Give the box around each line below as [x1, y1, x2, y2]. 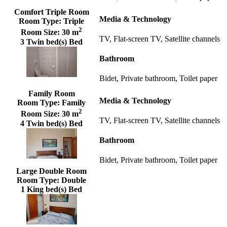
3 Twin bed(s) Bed [20, 37, 83, 46]
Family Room [28, 89, 75, 98]
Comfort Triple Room [14, 8, 89, 17]
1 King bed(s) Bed [21, 185, 82, 194]
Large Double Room [16, 167, 87, 176]
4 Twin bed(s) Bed [20, 119, 83, 128]
